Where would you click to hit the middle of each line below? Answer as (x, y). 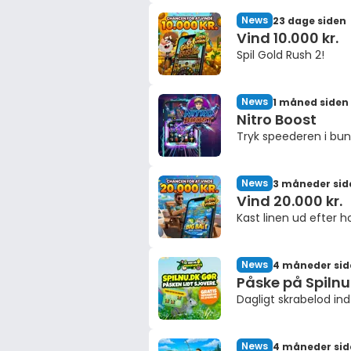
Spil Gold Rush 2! (280, 55)
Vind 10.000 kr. (288, 38)
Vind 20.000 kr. (289, 201)
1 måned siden (311, 102)
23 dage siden (309, 20)
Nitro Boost (277, 119)
